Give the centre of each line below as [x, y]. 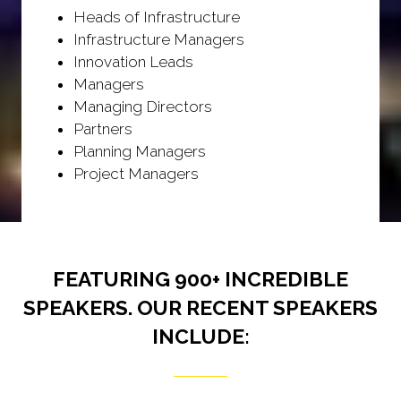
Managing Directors [143, 107]
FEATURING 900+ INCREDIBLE [200, 280]
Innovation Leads [134, 62]
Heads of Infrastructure [157, 17]
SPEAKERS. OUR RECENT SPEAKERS [200, 308]
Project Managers [137, 174]
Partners [103, 129]
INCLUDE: [200, 337]
